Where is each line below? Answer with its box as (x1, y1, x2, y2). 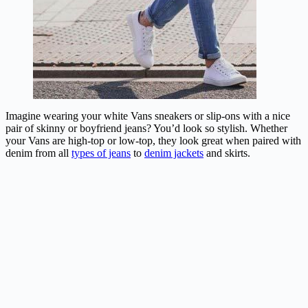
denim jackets (144, 146, 203, 159)
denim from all (5, 146, 71, 159)
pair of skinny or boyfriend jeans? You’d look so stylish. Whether (5, 122, 287, 134)
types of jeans (71, 146, 131, 159)
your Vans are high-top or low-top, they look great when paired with (5, 134, 301, 146)
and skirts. (203, 146, 253, 159)
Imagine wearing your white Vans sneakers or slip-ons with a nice (5, 109, 290, 122)
